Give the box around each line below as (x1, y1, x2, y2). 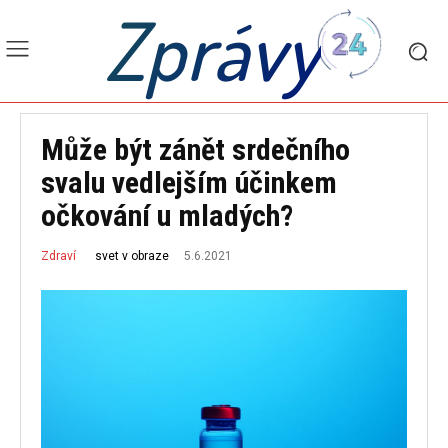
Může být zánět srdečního (41, 132, 350, 167)
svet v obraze (95, 249, 169, 264)
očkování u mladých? (41, 198, 293, 233)
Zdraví (41, 249, 76, 264)
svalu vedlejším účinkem (41, 165, 337, 200)
